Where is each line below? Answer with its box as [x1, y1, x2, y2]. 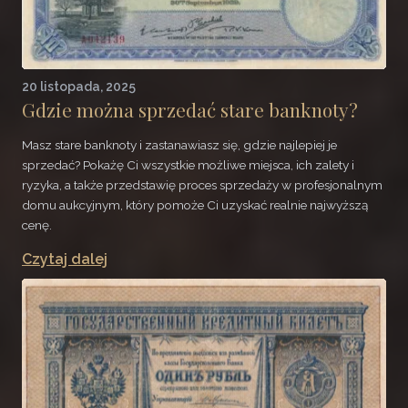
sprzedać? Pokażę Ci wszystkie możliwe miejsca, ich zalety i [22, 157, 354, 172]
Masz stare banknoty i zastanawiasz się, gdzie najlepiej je [22, 137, 337, 152]
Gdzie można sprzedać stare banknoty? [22, 97, 358, 123]
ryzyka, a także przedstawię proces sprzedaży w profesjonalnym [22, 177, 382, 192]
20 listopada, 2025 [22, 79, 136, 95]
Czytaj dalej [22, 250, 107, 268]
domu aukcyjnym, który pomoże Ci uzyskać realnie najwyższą [22, 197, 368, 212]
